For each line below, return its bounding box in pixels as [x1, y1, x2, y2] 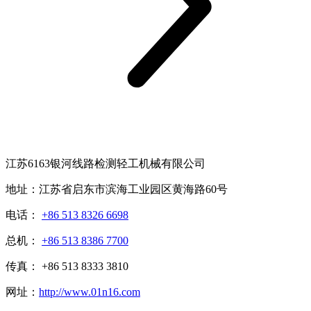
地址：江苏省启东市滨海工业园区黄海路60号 [6, 183, 228, 196]
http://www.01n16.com [39, 286, 140, 299]
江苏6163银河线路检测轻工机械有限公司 [6, 158, 205, 170]
